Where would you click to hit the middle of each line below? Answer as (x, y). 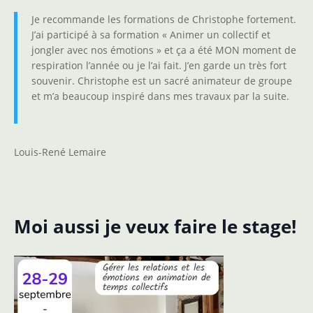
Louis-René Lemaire (60, 152)
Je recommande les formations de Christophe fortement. (164, 19)
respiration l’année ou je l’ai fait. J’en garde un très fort (159, 65)
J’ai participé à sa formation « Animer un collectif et (151, 34)
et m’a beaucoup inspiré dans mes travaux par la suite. (160, 96)
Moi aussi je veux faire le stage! (155, 226)
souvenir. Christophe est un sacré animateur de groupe (162, 80)
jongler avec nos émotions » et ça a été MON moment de (164, 50)
